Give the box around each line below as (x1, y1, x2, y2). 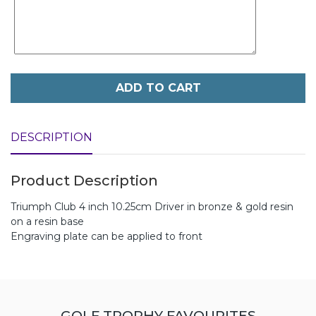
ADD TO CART (115, 80, 201, 95)
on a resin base (11, 214, 84, 228)
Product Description (11, 171, 158, 189)
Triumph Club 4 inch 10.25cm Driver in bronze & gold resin (11, 200, 293, 213)
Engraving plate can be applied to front (11, 229, 202, 243)
